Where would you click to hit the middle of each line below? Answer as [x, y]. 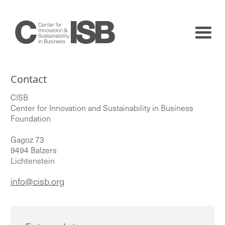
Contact [29, 79]
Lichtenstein [33, 161]
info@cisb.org [37, 182]
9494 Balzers [34, 150]
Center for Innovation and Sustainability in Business [102, 108]
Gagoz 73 [27, 140]
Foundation [31, 119]
